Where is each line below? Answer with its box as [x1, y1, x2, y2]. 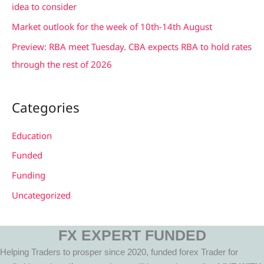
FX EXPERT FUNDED [58, 227, 206, 244]
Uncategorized [12, 189, 71, 201]
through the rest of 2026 [12, 58, 112, 70]
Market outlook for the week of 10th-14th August [12, 21, 212, 33]
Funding [12, 169, 45, 181]
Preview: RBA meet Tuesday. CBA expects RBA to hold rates [12, 40, 252, 52]
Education [12, 129, 52, 141]
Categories [12, 98, 80, 117]
